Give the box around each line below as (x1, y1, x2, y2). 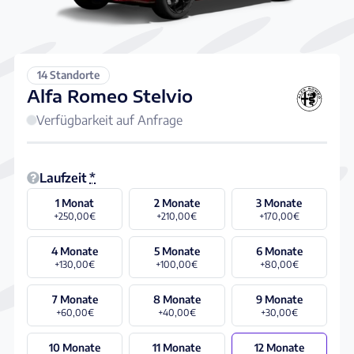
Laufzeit (40, 169, 86, 186)
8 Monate (153, 292, 201, 306)
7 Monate (51, 292, 98, 306)
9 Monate (255, 292, 303, 306)
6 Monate (255, 243, 303, 258)
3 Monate (256, 195, 303, 209)
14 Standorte (37, 68, 100, 82)
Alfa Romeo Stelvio (27, 85, 193, 107)
